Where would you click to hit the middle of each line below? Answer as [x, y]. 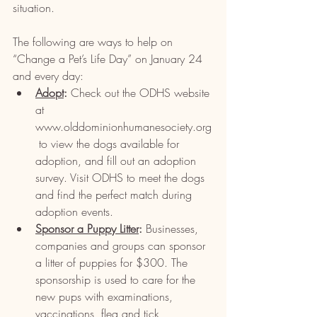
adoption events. [74, 212]
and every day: [48, 76]
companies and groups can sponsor [122, 246]
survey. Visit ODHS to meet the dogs [122, 178]
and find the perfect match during [115, 195]
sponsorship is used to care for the [117, 279]
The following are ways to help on [94, 42]
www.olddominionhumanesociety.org [123, 127]
